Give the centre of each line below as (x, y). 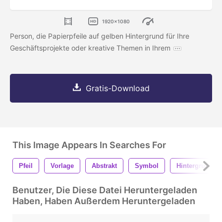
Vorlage (62, 166)
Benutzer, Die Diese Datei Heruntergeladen (105, 190)
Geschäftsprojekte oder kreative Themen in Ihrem (90, 48)
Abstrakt (104, 166)
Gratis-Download (117, 88)
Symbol (147, 166)
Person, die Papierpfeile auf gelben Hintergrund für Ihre (100, 36)
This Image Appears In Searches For (89, 145)
